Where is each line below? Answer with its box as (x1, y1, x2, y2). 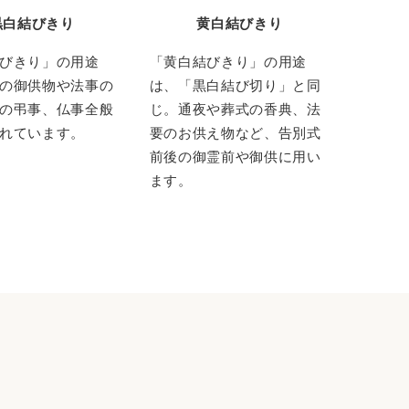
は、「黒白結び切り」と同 (149, 77, 321, 93)
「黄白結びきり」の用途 (149, 53, 308, 69)
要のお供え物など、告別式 (149, 124, 321, 141)
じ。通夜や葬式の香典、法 (149, 100, 321, 117)
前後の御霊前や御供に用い (149, 148, 321, 164)
